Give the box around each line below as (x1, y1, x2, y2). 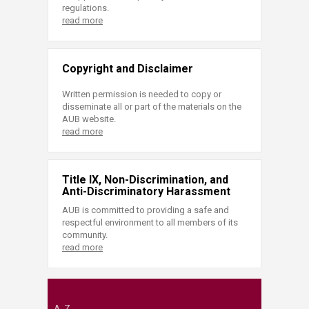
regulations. (62, 3, 109, 14)
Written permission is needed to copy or (62, 89, 221, 100)
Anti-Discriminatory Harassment (62, 185, 230, 199)
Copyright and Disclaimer (62, 62, 193, 76)
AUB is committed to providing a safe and (62, 205, 229, 216)
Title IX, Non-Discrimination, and (62, 173, 228, 187)
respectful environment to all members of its (62, 217, 238, 228)
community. (62, 230, 108, 241)
